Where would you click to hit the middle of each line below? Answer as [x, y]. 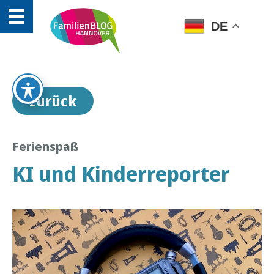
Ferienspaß [46, 146]
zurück [53, 101]
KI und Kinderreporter [121, 174]
